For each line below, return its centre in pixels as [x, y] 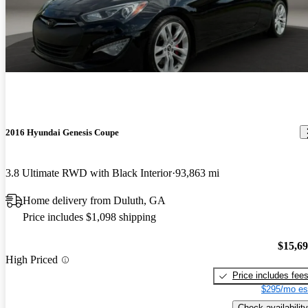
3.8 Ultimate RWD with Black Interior [89, 173]
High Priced [32, 260]
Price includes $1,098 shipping [89, 217]
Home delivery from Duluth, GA [94, 200]
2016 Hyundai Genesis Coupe [62, 132]
